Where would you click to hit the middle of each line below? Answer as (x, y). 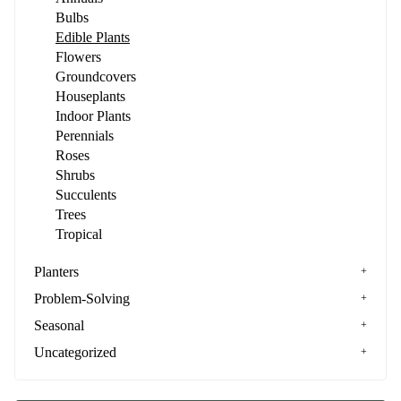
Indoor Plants (93, 116)
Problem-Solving (82, 299)
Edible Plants (93, 37)
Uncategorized (75, 352)
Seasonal (59, 325)
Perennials (85, 136)
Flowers (78, 57)
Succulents (86, 195)
